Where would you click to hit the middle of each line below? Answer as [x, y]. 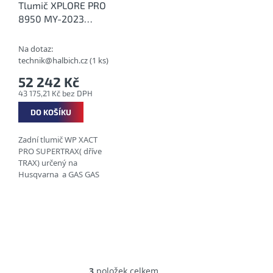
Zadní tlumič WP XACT [58, 139]
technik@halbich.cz [54, 60]
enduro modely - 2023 [58, 186]
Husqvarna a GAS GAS [59, 174]
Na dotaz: [36, 48]
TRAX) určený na [48, 162]
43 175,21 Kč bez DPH [55, 93]
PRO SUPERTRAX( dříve [60, 151]
